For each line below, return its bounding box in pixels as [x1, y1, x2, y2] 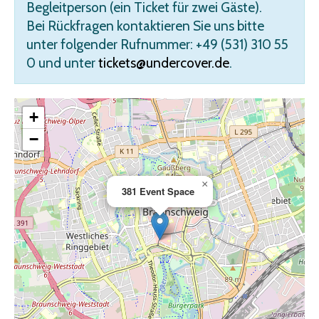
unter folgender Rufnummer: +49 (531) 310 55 [26, 36, 288, 53]
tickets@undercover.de [98, 54, 229, 71]
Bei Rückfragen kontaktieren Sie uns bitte [26, 17, 264, 34]
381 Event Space [122, 184, 194, 198]
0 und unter [26, 54, 98, 71]
